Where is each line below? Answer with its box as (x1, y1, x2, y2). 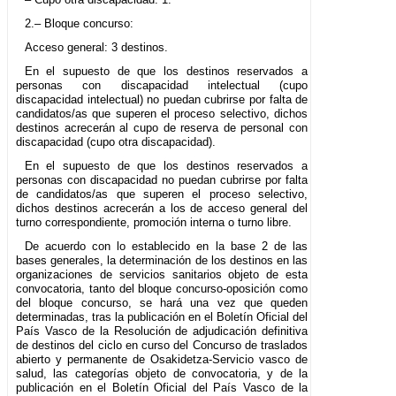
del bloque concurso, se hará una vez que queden (16, 296, 308, 310)
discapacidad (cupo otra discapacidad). (16, 135, 216, 149)
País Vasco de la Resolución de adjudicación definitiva (16, 324, 308, 339)
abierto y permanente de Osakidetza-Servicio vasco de (16, 353, 308, 367)
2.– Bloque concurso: (24, 17, 133, 31)
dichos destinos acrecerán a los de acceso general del (16, 202, 308, 216)
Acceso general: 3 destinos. (24, 41, 168, 55)
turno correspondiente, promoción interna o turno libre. (16, 216, 292, 230)
